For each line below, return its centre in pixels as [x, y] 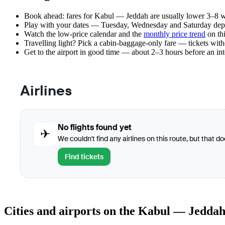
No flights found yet [95, 128]
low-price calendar [87, 34]
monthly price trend [175, 34]
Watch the [41, 34]
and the [130, 34]
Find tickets [84, 157]
